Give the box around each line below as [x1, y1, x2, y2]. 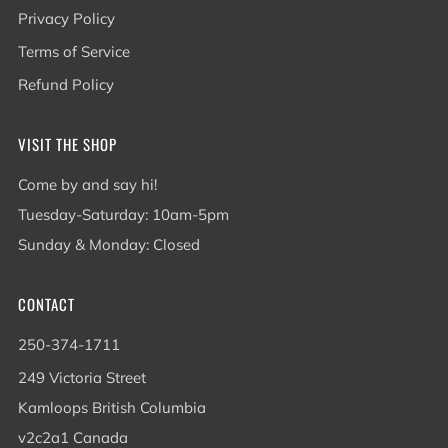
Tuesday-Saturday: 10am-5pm [18, 205, 229, 224]
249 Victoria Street [18, 368, 146, 387]
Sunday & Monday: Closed [18, 235, 200, 254]
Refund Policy [18, 75, 114, 94]
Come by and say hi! [18, 175, 157, 194]
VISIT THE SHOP [18, 133, 117, 155]
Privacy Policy [18, 9, 115, 28]
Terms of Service [18, 42, 130, 61]
